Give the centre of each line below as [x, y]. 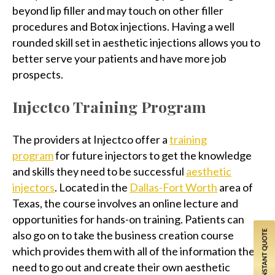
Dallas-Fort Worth [173, 187]
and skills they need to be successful [99, 171]
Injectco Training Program [109, 107]
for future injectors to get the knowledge [153, 155]
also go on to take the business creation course [123, 235]
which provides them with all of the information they [136, 251]
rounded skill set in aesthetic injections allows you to [136, 42]
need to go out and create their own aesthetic [121, 267]
